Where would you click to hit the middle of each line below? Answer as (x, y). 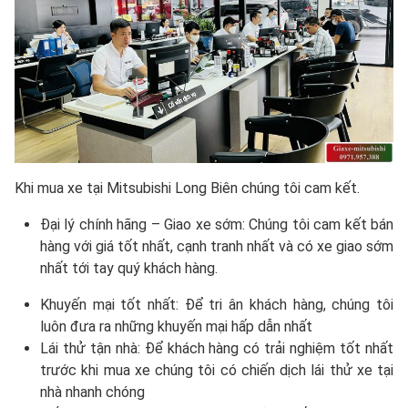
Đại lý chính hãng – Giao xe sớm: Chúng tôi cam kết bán (217, 224)
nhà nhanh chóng (92, 392)
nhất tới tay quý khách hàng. (129, 268)
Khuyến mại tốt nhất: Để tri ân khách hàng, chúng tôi (217, 304)
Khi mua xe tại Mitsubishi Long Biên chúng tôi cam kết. (187, 188)
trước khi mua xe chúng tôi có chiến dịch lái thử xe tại (217, 370)
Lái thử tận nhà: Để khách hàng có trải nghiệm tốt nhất (217, 348)
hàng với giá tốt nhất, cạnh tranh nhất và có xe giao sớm (217, 246)
